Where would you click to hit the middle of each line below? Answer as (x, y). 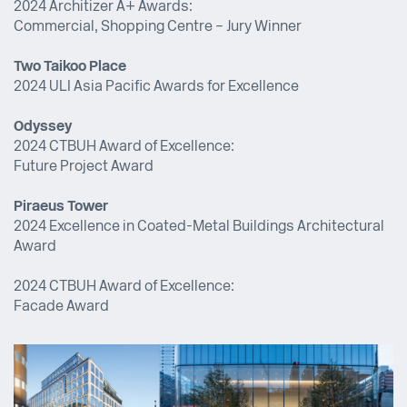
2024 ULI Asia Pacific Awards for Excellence (156, 87)
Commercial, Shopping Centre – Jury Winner (158, 27)
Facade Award (61, 307)
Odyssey (43, 127)
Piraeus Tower (61, 207)
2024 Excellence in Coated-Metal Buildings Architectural (199, 227)
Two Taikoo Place (70, 67)
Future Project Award (84, 167)
